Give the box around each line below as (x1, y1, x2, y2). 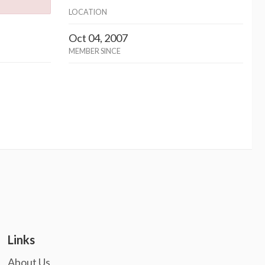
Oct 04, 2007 (69, 31, 128, 45)
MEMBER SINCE (69, 47, 121, 56)
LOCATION (69, 8, 107, 17)
